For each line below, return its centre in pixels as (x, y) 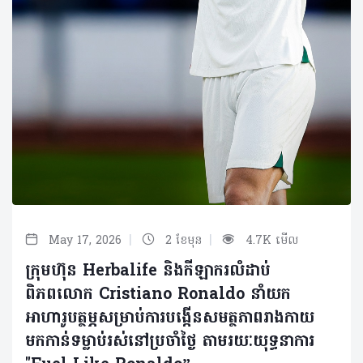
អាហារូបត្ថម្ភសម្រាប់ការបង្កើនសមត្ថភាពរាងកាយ (170, 319)
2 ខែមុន (184, 241)
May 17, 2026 (85, 241)
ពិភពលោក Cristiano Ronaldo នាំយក (158, 295)
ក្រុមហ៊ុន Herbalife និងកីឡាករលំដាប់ (148, 272)
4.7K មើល (270, 241)
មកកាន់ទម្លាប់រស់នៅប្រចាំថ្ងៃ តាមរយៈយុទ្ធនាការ (170, 342)
